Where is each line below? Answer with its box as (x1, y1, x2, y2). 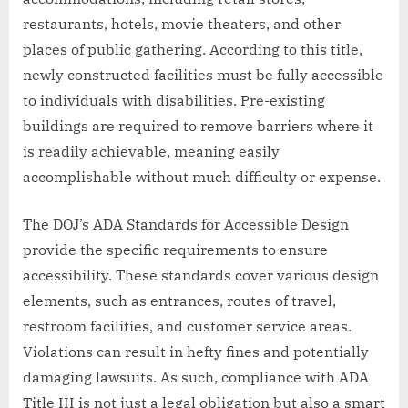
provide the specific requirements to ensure (23, 240, 328, 260)
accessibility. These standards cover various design (23, 266, 379, 285)
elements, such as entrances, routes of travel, (23, 291, 336, 311)
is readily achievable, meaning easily (23, 142, 280, 161)
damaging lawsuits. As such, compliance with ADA (23, 368, 369, 387)
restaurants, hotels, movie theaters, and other (23, 15, 341, 34)
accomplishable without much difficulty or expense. (23, 168, 381, 187)
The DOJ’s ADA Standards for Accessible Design (23, 215, 349, 234)
